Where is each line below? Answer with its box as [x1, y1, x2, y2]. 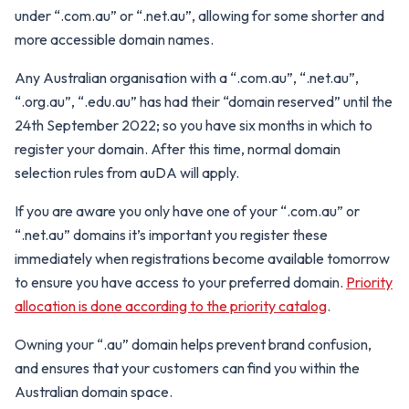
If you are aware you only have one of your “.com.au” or [15, 202, 360, 220]
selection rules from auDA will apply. [15, 163, 239, 182]
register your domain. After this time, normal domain [15, 140, 341, 158]
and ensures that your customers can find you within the [15, 359, 360, 377]
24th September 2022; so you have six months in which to [15, 116, 372, 134]
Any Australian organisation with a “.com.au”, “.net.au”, [15, 68, 359, 87]
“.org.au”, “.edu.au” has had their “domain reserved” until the [15, 92, 393, 110]
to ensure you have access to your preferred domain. [15, 273, 346, 291]
